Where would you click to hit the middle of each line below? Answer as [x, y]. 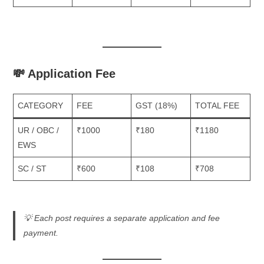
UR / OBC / [39, 131]
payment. [41, 232]
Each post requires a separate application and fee [127, 218]
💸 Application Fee [65, 74]
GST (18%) [157, 106]
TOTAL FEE [217, 106]
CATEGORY [41, 106]
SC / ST [32, 169]
